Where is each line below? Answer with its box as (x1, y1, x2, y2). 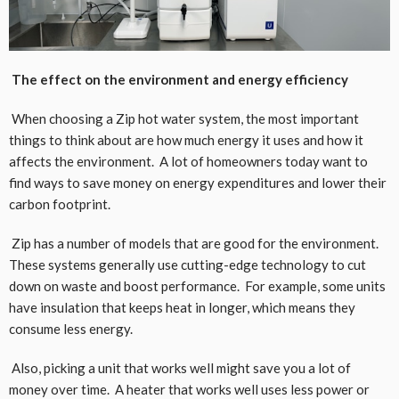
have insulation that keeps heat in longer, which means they (9, 299, 355, 316)
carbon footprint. (9, 196, 110, 213)
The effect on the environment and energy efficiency (9, 71, 348, 88)
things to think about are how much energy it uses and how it (9, 132, 363, 149)
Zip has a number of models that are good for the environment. (9, 235, 381, 252)
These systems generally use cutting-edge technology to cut (9, 256, 366, 273)
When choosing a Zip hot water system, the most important (9, 110, 359, 127)
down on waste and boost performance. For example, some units (9, 278, 386, 295)
